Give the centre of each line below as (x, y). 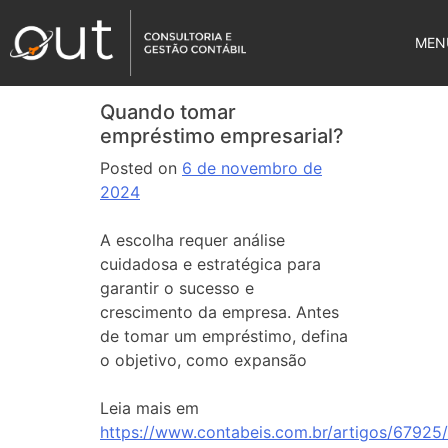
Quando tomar (168, 112)
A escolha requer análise (192, 240)
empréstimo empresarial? (222, 136)
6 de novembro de (252, 168)
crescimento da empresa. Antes (219, 312)
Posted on (141, 168)
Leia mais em (149, 408)
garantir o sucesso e (177, 288)
